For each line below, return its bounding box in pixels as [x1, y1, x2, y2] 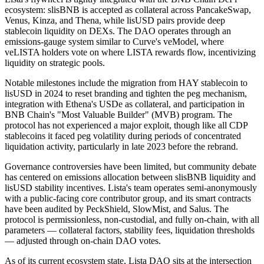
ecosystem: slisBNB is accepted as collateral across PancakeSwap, [5, 4, 251, 15]
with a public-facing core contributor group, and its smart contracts [5, 193, 251, 203]
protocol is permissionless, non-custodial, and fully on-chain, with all [5, 214, 259, 225]
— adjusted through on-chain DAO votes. [5, 235, 161, 246]
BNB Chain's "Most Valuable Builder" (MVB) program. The [5, 109, 232, 120]
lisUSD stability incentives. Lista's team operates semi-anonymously [5, 182, 257, 193]
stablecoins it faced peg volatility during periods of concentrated [5, 130, 241, 141]
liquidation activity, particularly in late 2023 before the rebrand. [5, 141, 238, 151]
